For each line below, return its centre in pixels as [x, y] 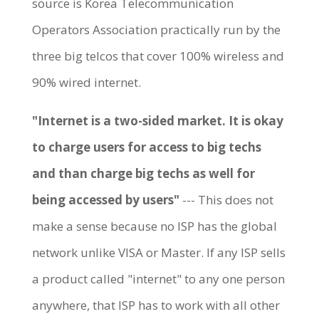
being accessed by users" [105, 199]
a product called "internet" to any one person [158, 278]
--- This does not [226, 199]
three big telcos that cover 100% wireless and [158, 56]
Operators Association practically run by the [156, 29]
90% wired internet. [86, 82]
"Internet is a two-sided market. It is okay [157, 120]
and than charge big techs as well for [143, 173]
